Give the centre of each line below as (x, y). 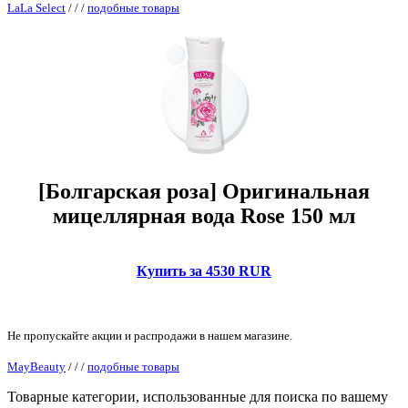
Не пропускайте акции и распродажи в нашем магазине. (150, 335)
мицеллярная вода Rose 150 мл (204, 215)
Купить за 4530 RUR (204, 270)
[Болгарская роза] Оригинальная (204, 191)
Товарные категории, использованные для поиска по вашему (198, 396)
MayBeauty (36, 366)
